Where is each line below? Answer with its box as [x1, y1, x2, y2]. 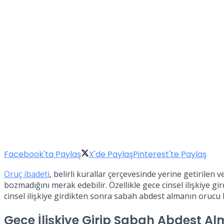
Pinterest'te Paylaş [133, 148, 206, 160]
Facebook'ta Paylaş [4, 148, 81, 160]
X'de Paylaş [89, 148, 133, 160]
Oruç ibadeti [4, 168, 49, 179]
